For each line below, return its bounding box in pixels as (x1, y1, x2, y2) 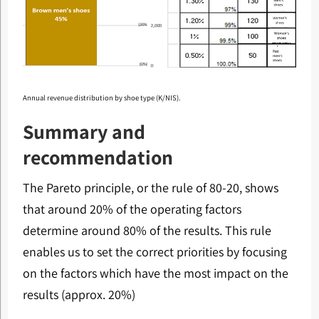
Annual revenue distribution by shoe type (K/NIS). (22, 93, 181, 103)
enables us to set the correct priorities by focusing (22, 244, 287, 261)
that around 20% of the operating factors (22, 201, 241, 218)
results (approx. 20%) (22, 286, 135, 303)
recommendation (22, 144, 173, 171)
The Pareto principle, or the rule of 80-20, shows (22, 179, 278, 197)
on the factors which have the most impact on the (22, 265, 288, 282)
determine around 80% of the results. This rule (22, 222, 271, 239)
